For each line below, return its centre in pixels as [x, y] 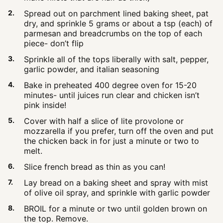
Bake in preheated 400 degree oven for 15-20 [110, 85]
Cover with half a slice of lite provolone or [104, 121]
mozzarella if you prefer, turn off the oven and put [119, 131]
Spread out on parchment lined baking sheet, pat [116, 14]
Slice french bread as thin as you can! [95, 167]
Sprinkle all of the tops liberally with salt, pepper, [116, 59]
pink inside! [45, 105]
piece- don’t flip [54, 44]
